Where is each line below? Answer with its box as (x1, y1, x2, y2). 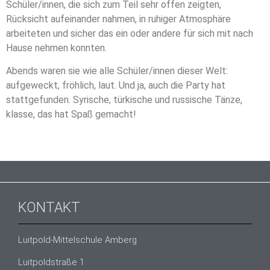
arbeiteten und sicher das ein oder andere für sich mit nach (6, 27, 253, 39)
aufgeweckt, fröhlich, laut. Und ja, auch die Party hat (6, 80, 225, 92)
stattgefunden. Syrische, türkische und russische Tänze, (6, 94, 242, 106)
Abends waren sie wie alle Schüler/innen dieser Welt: (6, 65, 228, 77)
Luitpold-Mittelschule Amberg (18, 234, 137, 246)
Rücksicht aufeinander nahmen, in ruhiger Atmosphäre (6, 13, 231, 25)
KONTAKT (18, 199, 80, 216)
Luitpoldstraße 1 (18, 256, 84, 268)
